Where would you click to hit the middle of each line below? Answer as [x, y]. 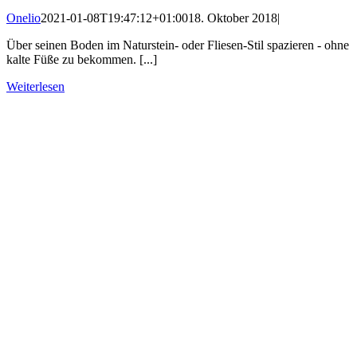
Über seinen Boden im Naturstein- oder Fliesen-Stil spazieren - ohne [178, 45]
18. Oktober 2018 [233, 18]
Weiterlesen [35, 87]
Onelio [24, 18]
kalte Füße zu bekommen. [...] [82, 60]
